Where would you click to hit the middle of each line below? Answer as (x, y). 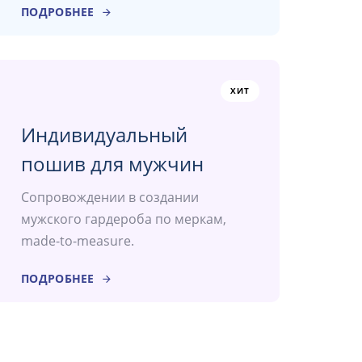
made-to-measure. (78, 241)
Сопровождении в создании (110, 198)
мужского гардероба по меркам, (124, 219)
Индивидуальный (104, 135)
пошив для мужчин (112, 164)
